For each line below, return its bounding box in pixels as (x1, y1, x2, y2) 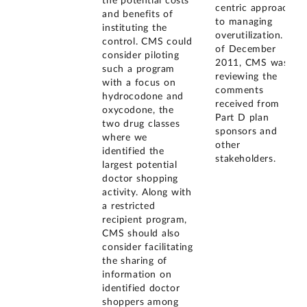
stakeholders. (215, 153, 276, 164)
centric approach (215, 3, 294, 13)
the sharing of (102, 256, 167, 267)
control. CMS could (102, 37, 193, 47)
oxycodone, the (102, 106, 174, 116)
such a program (102, 64, 175, 75)
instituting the (102, 23, 167, 34)
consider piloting (102, 51, 180, 61)
